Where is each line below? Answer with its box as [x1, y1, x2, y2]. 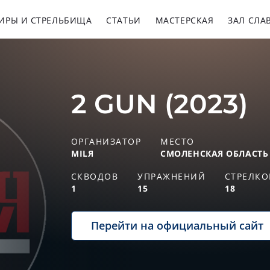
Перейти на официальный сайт [91, 218, 263, 233]
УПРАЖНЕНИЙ [137, 171, 206, 182]
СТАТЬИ [106, 14, 141, 26]
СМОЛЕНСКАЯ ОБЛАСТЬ [160, 148, 269, 159]
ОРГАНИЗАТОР [71, 136, 142, 147]
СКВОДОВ [71, 171, 119, 182]
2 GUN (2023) [71, 87, 248, 120]
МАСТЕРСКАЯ [155, 14, 214, 26]
